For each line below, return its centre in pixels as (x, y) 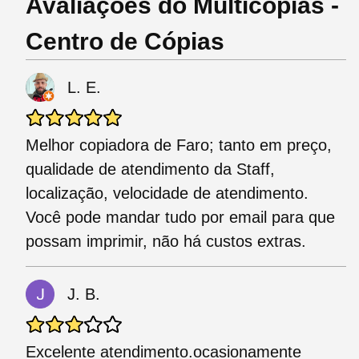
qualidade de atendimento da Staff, (150, 169)
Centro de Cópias (125, 42)
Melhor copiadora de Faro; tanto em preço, (179, 145)
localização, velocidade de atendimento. (167, 194)
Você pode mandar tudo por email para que (180, 218)
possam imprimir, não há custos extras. (166, 242)
